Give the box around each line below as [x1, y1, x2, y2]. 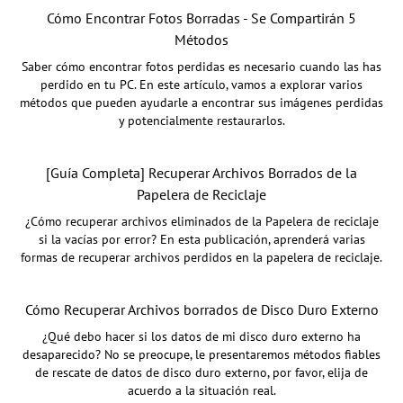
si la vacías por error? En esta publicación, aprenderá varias [38, 230, 365, 247]
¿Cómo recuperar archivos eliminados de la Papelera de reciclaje [24, 212, 379, 229]
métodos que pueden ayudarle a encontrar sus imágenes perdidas [20, 94, 383, 111]
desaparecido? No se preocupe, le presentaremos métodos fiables [22, 345, 381, 363]
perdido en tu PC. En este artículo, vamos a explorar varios [40, 76, 363, 93]
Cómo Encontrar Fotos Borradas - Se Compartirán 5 [47, 8, 356, 27]
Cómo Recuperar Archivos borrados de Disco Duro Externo [24, 300, 379, 318]
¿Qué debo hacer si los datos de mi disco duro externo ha [42, 327, 361, 345]
